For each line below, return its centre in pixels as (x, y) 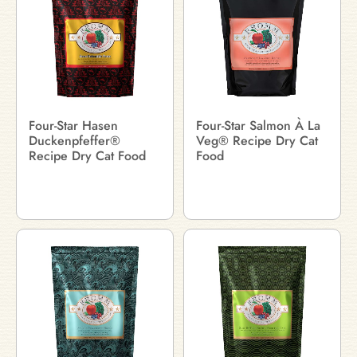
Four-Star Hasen (73, 126)
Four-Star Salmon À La (258, 126)
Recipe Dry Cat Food (87, 156)
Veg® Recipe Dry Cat (257, 141)
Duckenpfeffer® (75, 141)
